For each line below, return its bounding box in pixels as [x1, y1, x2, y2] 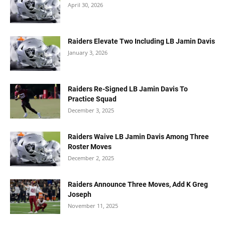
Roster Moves [68, 143, 111, 151]
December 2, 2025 [68, 154, 114, 162]
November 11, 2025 [68, 202, 118, 209]
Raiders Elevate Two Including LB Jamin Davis [68, 37, 215, 45]
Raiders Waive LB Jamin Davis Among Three [68, 133, 209, 141]
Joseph [68, 190, 91, 198]
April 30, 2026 [68, 1, 103, 9]
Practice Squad [68, 95, 117, 103]
